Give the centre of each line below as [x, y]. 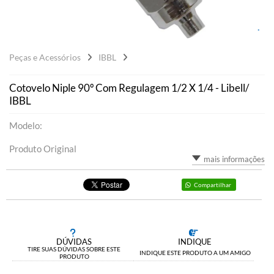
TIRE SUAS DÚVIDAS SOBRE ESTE [74, 249]
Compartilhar [212, 185]
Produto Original [43, 149]
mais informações [234, 159]
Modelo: [26, 125]
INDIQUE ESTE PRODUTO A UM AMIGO [195, 253]
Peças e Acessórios [45, 57]
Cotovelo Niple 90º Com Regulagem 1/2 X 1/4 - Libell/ [129, 88]
